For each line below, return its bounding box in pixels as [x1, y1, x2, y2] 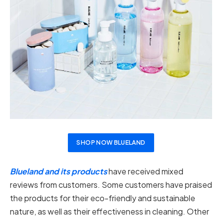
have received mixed [107, 166, 183, 176]
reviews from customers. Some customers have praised [10, 179, 212, 190]
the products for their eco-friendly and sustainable [10, 192, 195, 203]
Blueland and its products [10, 166, 107, 176]
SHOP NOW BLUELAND [76, 139, 146, 147]
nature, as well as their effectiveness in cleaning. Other [10, 206, 209, 217]
